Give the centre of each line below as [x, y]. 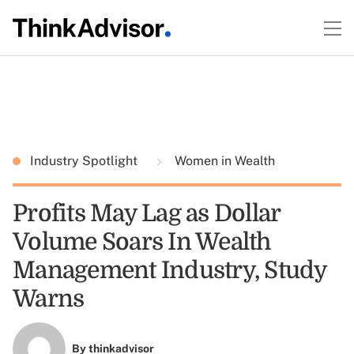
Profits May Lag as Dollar [147, 213]
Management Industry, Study [170, 270]
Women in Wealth [223, 161]
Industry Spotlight [85, 161]
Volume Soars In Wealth [142, 242]
